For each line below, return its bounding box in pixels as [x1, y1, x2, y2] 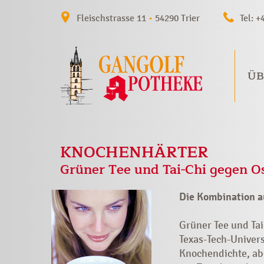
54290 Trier [153, 12, 200, 24]
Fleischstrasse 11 [77, 12, 148, 24]
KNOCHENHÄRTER [60, 140, 209, 166]
